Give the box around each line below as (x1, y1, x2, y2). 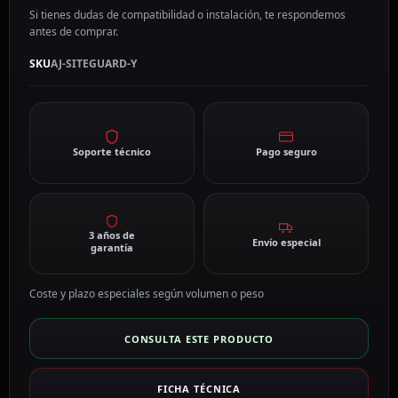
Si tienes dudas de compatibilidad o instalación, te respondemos (29, 7, 346, 23)
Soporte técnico (73, 145, 151, 159)
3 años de (89, 228, 135, 243)
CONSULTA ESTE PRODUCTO (123, 331, 275, 346)
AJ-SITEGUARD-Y (51, 56, 137, 72)
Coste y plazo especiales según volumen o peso (29, 286, 264, 302)
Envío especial (251, 235, 321, 250)
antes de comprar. (29, 24, 118, 40)
